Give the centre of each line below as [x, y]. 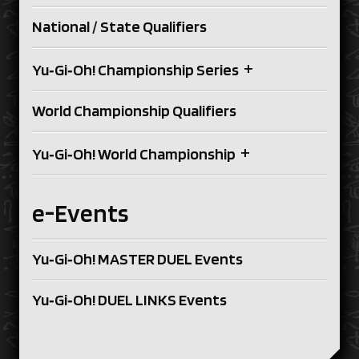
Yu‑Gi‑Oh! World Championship [134, 154]
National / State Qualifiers [119, 27]
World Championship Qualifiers [134, 111]
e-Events [80, 213]
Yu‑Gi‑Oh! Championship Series [135, 70]
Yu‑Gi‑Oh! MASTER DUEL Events [137, 259]
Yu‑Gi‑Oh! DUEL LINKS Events [129, 300]
